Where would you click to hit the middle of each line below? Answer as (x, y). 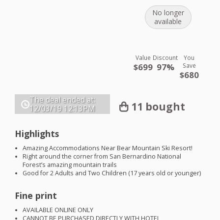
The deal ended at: (62, 100)
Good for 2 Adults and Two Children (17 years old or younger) (112, 173)
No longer (168, 13)
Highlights (37, 133)
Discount (165, 58)
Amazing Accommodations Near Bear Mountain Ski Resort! (108, 148)
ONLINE (66, 210)
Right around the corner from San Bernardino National (102, 156)
